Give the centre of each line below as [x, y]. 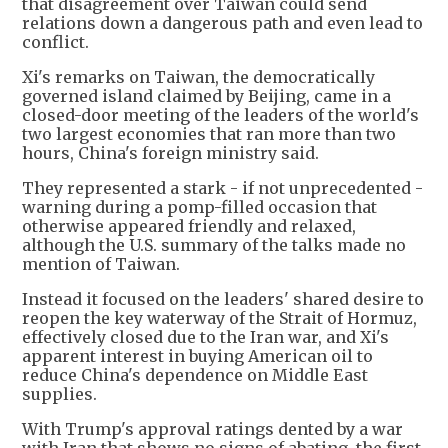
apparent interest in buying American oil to [197, 356]
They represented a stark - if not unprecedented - [222, 188]
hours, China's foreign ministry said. [170, 153]
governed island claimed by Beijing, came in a [206, 96]
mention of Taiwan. [101, 264]
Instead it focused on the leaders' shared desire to [223, 299]
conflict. [55, 42]
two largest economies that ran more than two [209, 134]
